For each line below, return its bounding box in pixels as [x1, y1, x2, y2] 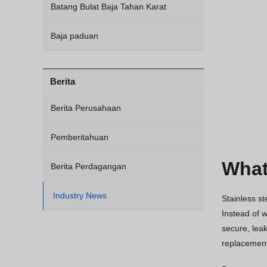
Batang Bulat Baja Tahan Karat [51, 2, 166, 11]
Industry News [53, 191, 107, 200]
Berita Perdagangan [51, 162, 126, 171]
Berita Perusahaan [51, 103, 121, 113]
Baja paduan [51, 31, 98, 41]
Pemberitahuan [51, 132, 108, 142]
